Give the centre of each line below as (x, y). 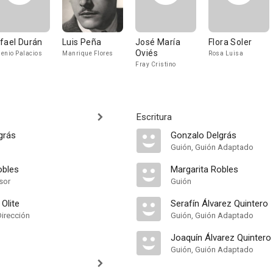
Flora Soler (230, 42)
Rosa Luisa (226, 53)
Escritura (154, 117)
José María (158, 42)
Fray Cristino (156, 64)
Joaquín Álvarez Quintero (221, 238)
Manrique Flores (88, 53)
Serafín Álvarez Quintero (219, 204)
